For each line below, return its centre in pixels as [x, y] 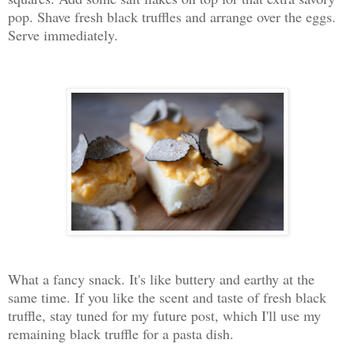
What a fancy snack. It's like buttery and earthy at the [161, 279]
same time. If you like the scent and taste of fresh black [167, 298]
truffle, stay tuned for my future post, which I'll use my [164, 316]
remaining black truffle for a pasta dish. [121, 334]
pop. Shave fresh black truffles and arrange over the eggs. [172, 16]
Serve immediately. [63, 34]
